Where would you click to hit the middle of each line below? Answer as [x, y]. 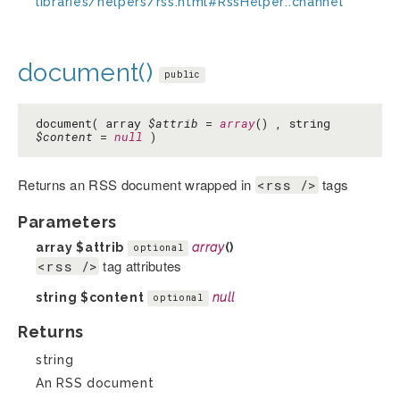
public [182, 74]
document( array [92, 123]
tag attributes [141, 265]
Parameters [67, 221]
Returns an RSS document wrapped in [137, 184]
